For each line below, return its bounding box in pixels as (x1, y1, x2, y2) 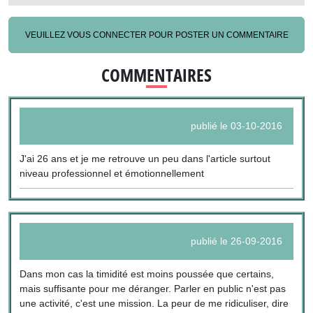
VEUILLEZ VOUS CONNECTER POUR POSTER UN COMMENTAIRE (24, 29, 289, 40)
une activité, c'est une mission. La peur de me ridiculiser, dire (20, 298, 289, 310)
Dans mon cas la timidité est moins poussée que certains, (20, 268, 275, 280)
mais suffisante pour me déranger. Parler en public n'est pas (20, 283, 286, 295)
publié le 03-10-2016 (190, 120, 282, 132)
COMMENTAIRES (101, 62, 212, 87)
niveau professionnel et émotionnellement (20, 168, 205, 180)
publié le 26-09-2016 (190, 235, 282, 247)
